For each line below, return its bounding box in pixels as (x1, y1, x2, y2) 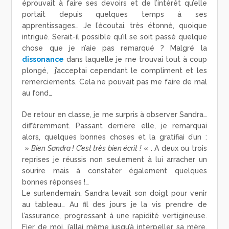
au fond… (22, 89, 53, 98)
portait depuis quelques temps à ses (22, 10, 207, 19)
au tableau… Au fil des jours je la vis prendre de (22, 200, 207, 209)
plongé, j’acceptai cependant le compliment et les (22, 66, 207, 75)
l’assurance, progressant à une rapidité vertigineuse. (22, 212, 207, 220)
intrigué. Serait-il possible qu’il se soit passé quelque (22, 33, 207, 41)
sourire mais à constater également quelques (22, 167, 207, 175)
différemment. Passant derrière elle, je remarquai (22, 122, 207, 130)
